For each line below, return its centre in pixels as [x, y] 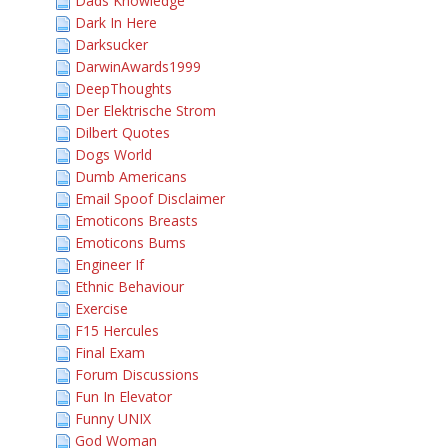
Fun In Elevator [123, 396]
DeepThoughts [123, 88]
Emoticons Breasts [136, 220]
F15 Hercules [117, 330]
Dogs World [113, 154]
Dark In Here [116, 22]
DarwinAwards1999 [138, 66]
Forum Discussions [137, 374]
